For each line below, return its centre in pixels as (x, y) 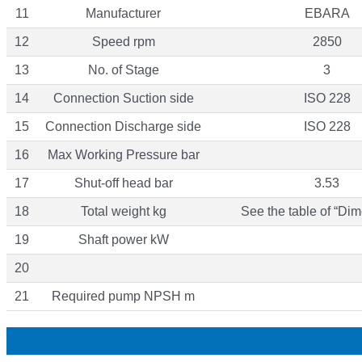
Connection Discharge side (123, 126)
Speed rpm (123, 41)
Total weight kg (123, 211)
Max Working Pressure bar (123, 154)
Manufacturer (123, 13)
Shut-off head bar (123, 183)
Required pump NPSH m (123, 296)
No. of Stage (123, 69)
